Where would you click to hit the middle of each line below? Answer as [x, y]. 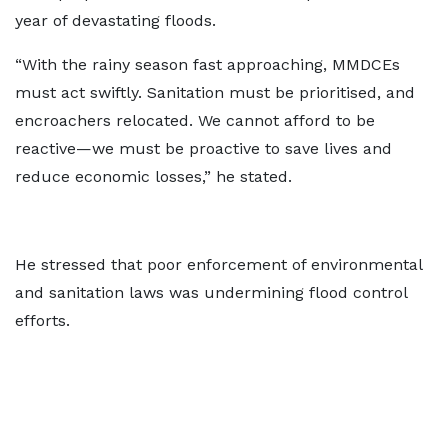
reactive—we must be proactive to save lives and [203, 148]
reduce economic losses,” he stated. [153, 176]
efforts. [42, 320]
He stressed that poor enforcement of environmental [218, 264]
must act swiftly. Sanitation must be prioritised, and [215, 92]
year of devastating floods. [115, 20]
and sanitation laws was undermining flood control [211, 292]
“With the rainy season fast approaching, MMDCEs [207, 64]
